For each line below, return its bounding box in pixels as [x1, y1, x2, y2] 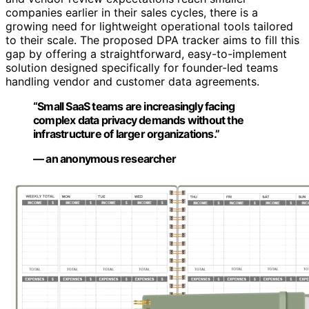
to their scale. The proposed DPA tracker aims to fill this [6, 32, 299, 47]
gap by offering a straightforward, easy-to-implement [6, 46, 287, 61]
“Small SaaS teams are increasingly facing [33, 99, 235, 113]
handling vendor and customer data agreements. [6, 74, 259, 88]
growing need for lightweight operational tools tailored [6, 19, 293, 33]
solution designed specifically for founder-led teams [6, 60, 278, 74]
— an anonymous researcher [33, 151, 176, 166]
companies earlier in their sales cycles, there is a [6, 5, 258, 19]
